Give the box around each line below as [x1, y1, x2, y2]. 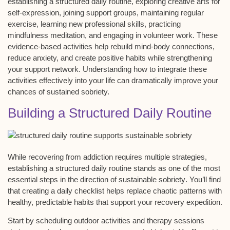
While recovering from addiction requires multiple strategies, [8, 152, 207, 161]
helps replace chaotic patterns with [104, 186, 222, 195]
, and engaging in [85, 30, 143, 40]
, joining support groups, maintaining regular [59, 8, 204, 17]
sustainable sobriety [119, 175, 185, 184]
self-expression [8, 8, 59, 17]
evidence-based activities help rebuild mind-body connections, [8, 42, 215, 51]
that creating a [8, 186, 57, 195]
